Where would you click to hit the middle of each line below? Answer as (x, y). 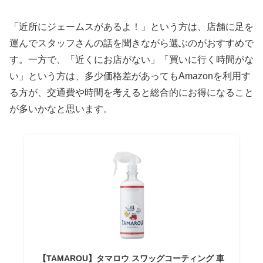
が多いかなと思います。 (61, 109)
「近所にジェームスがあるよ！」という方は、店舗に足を (131, 26)
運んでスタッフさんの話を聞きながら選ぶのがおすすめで (131, 43)
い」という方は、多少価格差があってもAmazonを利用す (130, 76)
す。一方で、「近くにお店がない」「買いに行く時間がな (131, 59)
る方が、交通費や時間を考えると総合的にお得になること (131, 92)
